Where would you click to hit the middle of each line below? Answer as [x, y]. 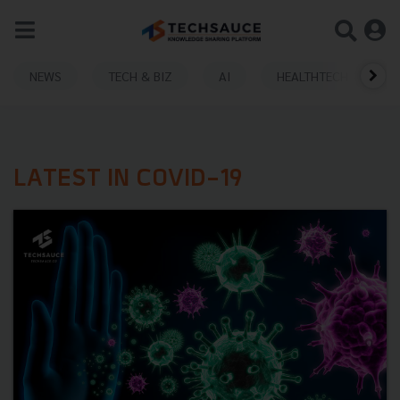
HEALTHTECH [312, 75]
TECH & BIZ [140, 75]
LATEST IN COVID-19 [128, 180]
